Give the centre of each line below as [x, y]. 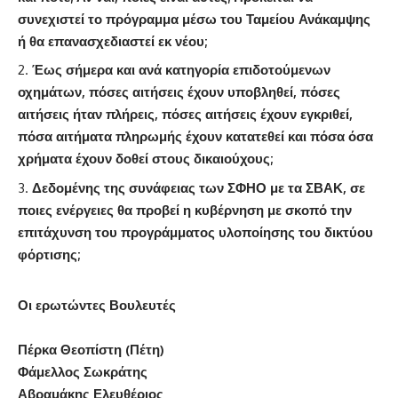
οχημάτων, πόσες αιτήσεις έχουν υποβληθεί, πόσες [179, 92]
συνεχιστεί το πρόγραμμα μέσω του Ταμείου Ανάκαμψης [194, 19]
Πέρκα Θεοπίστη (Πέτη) [91, 350]
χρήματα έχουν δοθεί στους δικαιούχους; [145, 159]
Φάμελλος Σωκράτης [83, 372]
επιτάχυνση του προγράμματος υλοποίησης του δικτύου [195, 232]
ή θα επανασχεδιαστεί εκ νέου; [112, 41]
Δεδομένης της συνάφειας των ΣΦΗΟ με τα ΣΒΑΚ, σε [199, 187]
